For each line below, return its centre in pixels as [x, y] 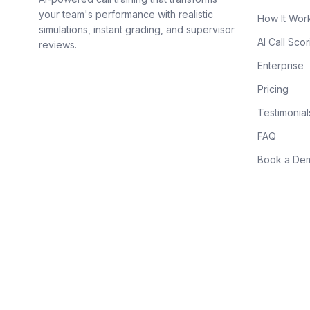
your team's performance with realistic [126, 14]
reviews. [58, 45]
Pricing [273, 89]
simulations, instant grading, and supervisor [137, 29]
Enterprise [281, 65]
